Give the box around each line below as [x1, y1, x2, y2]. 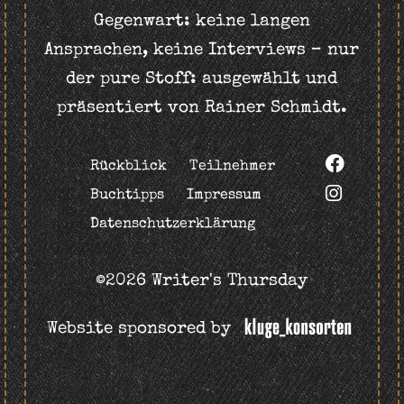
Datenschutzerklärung [90, 216, 256, 232]
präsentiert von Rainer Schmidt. [56, 99, 347, 117]
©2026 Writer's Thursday [96, 272, 308, 290]
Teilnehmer [189, 159, 276, 174]
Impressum [187, 188, 262, 203]
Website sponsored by [47, 321, 237, 339]
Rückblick [90, 159, 168, 174]
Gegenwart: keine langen [93, 13, 310, 31]
